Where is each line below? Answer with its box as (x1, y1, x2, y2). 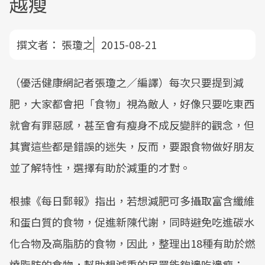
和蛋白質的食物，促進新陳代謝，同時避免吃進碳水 (9, 214, 254, 230)
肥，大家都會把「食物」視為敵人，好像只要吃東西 (9, 96, 254, 111)
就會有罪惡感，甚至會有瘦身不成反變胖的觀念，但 (9, 117, 254, 132)
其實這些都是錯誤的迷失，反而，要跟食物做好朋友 (9, 138, 254, 154)
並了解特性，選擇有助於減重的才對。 (9, 160, 190, 175)
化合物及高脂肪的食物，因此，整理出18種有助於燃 (9, 235, 256, 251)
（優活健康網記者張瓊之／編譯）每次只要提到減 (9, 75, 244, 90)
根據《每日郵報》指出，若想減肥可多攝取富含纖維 (9, 193, 254, 208)
